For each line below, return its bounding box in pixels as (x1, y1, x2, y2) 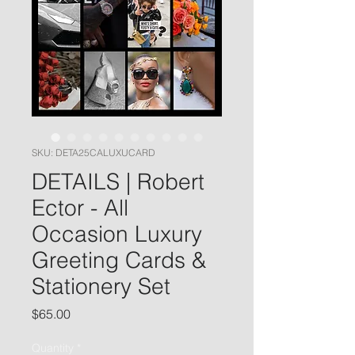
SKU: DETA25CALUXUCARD (32, 147, 155, 158)
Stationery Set (32, 273, 170, 300)
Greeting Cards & (32, 246, 207, 273)
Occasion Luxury (32, 220, 202, 247)
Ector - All (32, 194, 128, 221)
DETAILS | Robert (32, 168, 204, 195)
